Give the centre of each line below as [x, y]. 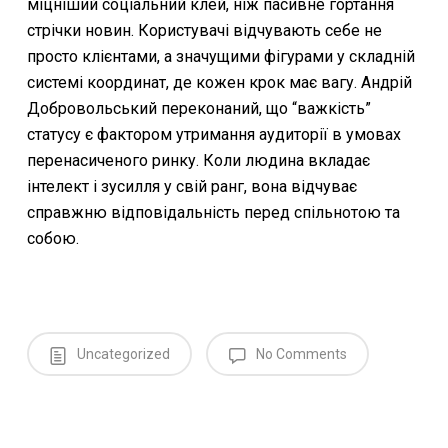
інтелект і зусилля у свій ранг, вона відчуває [191, 186]
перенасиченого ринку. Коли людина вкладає [198, 160]
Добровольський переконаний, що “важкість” [198, 108]
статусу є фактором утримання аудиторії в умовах [213, 134]
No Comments [299, 354]
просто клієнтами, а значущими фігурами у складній [220, 56]
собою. [52, 238]
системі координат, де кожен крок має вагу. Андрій [219, 82]
